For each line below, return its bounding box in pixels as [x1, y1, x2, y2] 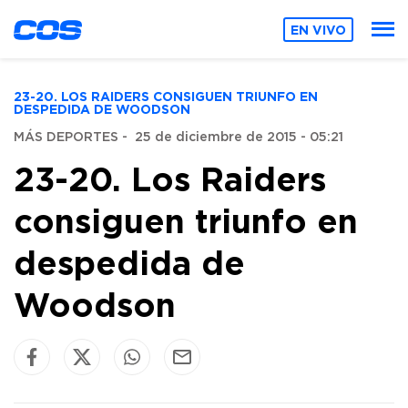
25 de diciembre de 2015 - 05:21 [135, 131, 343, 144]
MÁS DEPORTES [14, 131, 118, 144]
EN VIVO [291, 22, 347, 36]
